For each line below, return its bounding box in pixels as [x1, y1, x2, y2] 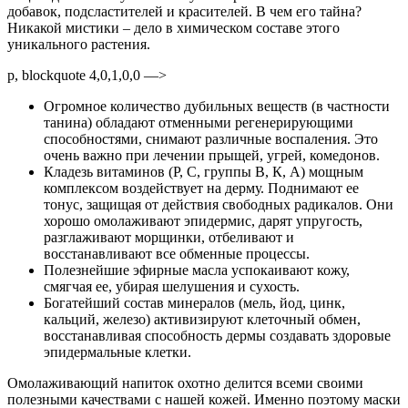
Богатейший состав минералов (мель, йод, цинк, [44, 295, 345, 311]
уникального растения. [7, 36, 150, 53]
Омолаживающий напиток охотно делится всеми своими [7, 375, 363, 392]
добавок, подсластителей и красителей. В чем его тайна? [7, 4, 362, 20]
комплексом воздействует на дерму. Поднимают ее [44, 180, 359, 197]
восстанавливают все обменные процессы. [44, 246, 310, 262]
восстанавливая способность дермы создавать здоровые [44, 328, 391, 344]
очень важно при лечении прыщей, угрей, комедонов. [44, 148, 380, 164]
